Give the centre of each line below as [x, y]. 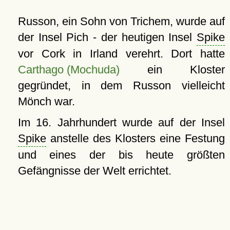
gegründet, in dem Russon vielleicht [121, 85]
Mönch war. [46, 101]
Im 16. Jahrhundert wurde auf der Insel [121, 122]
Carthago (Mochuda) [69, 70]
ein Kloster [172, 70]
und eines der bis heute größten [121, 155]
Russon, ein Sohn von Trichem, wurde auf [121, 21]
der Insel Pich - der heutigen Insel [107, 37]
